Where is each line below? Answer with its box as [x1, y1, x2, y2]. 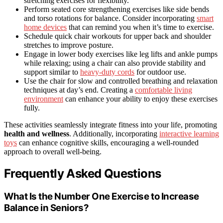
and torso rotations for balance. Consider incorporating [24, 13, 197, 22]
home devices [24, 22, 67, 31]
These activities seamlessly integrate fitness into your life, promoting [4, 120, 217, 129]
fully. [24, 103, 40, 112]
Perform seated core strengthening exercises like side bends [24, 4, 209, 13]
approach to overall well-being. [4, 147, 102, 156]
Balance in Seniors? [4, 202, 89, 214]
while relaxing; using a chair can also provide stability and [24, 58, 206, 67]
